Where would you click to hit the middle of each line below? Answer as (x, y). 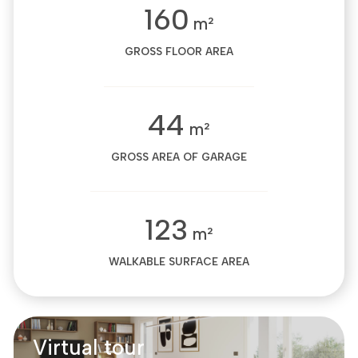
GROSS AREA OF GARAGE (179, 156)
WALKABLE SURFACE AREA (179, 262)
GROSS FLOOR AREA (179, 52)
